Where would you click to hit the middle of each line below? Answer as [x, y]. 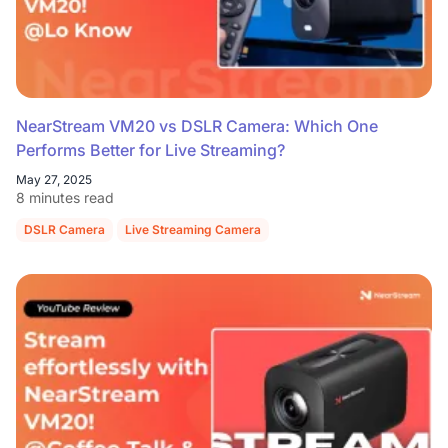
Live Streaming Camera [193, 229]
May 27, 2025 [54, 179]
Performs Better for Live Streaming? [150, 149]
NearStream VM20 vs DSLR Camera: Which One [197, 125]
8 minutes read [65, 197]
